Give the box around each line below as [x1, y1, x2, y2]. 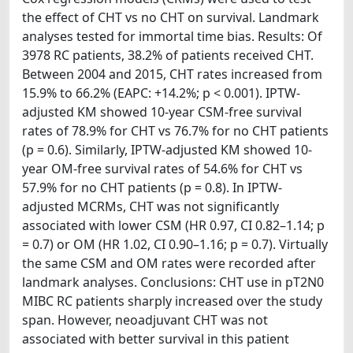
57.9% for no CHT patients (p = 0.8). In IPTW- [22, 179, 282, 196]
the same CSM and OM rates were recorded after [22, 255, 316, 272]
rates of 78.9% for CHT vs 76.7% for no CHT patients [22, 122, 329, 139]
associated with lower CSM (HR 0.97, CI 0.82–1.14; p [22, 217, 325, 234]
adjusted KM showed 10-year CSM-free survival [22, 103, 302, 121]
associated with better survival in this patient [22, 330, 289, 347]
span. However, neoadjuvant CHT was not [22, 311, 268, 329]
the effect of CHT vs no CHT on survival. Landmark [22, 9, 319, 26]
